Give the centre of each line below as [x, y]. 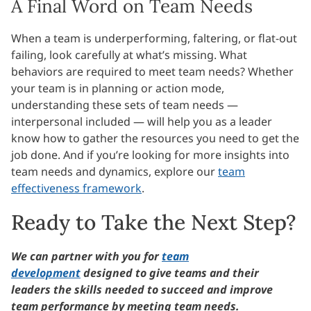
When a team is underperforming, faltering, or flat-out [154, 39]
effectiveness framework [76, 188]
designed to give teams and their [170, 273]
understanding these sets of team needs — [125, 105]
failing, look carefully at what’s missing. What [129, 55]
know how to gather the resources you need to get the [155, 138]
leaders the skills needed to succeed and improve [142, 290]
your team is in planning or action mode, [118, 89]
